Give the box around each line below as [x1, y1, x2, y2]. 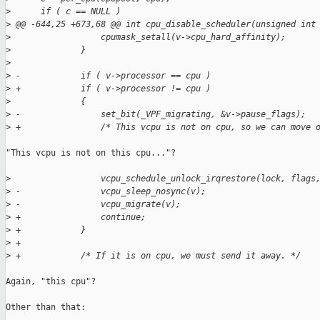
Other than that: [6, 302, 86, 313]
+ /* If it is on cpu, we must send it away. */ [11, 251, 301, 261]
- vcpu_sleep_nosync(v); [11, 186, 206, 197]
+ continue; [11, 212, 146, 223]
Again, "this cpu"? [6, 276, 96, 287]
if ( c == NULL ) [11, 6, 121, 17]
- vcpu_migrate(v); [11, 199, 181, 210]
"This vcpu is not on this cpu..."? [6, 148, 176, 159]
